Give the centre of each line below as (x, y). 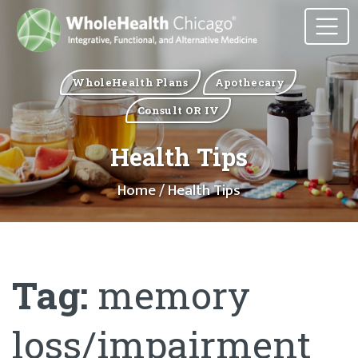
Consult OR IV (179, 110)
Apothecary (250, 82)
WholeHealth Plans (130, 82)
